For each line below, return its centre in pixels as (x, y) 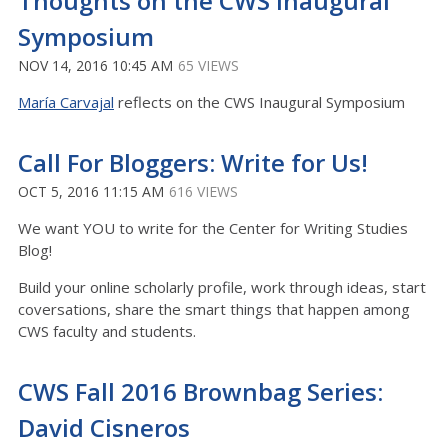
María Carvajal (66, 102)
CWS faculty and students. (109, 331)
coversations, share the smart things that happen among (214, 309)
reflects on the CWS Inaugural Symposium (259, 102)
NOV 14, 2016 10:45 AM (95, 65)
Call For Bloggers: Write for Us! (193, 162)
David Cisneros (104, 427)
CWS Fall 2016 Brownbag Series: (200, 391)
